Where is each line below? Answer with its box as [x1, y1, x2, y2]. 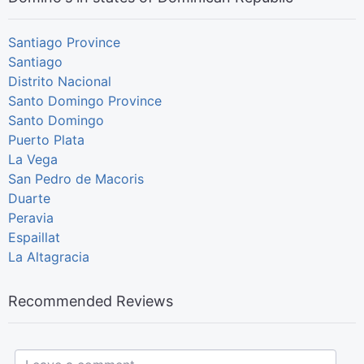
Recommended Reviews [8, 292, 173, 310]
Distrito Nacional [8, 72, 111, 89]
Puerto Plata [8, 131, 84, 148]
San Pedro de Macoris [8, 170, 144, 187]
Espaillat [8, 228, 60, 245]
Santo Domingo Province [8, 92, 162, 109]
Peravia [8, 209, 54, 226]
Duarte [8, 189, 50, 206]
